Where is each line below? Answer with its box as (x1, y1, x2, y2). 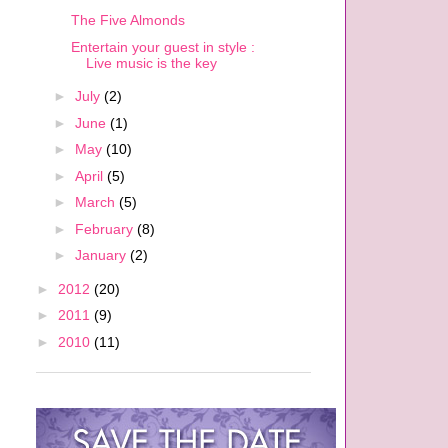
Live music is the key (85, 54, 217, 71)
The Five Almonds (70, 12, 185, 29)
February (74, 220, 137, 237)
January (74, 247, 130, 264)
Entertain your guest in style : (70, 38, 255, 55)
